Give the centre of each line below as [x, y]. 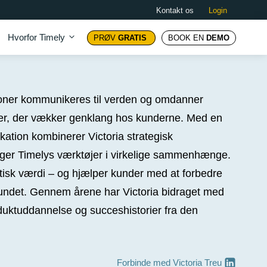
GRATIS [132, 38]
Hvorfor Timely [36, 37]
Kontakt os [175, 10]
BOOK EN [187, 38]
